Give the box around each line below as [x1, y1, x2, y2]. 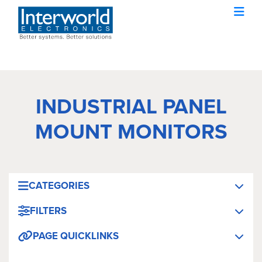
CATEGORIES [29, 178, 89, 193]
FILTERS [30, 204, 67, 218]
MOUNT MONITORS [35, 116, 227, 147]
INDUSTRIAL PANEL [35, 91, 227, 122]
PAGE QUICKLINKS [33, 229, 119, 243]
